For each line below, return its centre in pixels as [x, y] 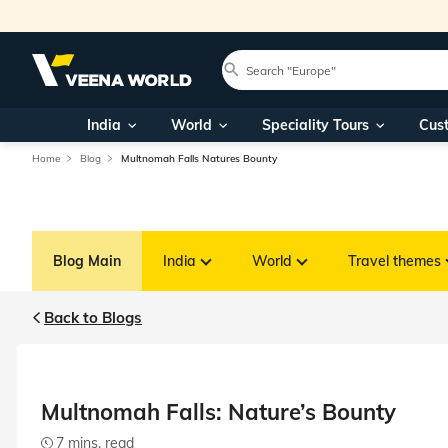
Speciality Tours [315, 125]
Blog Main [87, 261]
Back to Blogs [93, 317]
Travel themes [394, 261]
